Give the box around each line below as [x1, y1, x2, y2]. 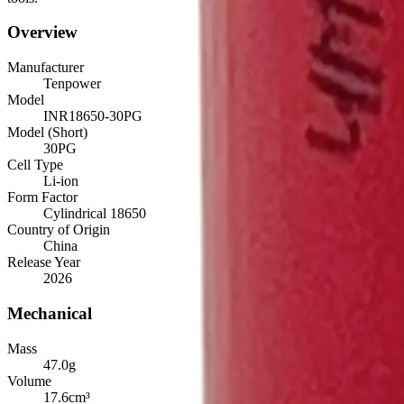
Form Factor [7, 189, 78, 206]
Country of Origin [7, 222, 110, 238]
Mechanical [7, 303, 92, 323]
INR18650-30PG [43, 108, 142, 124]
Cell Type [7, 157, 63, 173]
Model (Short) [7, 124, 87, 141]
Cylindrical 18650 [43, 206, 146, 222]
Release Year [7, 254, 80, 271]
